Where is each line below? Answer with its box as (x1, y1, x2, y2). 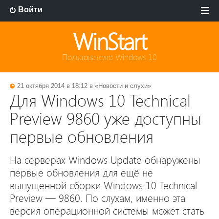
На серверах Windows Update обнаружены (10, 154, 200, 167)
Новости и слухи (98, 82, 148, 89)
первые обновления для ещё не (10, 167, 153, 179)
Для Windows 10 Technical (10, 90, 191, 111)
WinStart (73, 27, 146, 56)
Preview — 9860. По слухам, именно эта (10, 192, 185, 205)
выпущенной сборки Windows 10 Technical (10, 179, 197, 192)
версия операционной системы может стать (10, 205, 204, 218)
